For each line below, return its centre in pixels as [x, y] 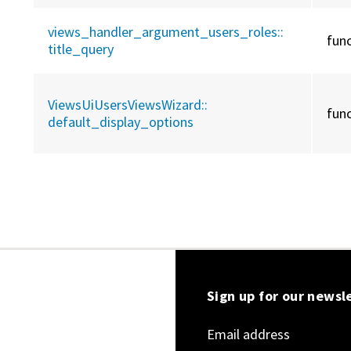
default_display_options [121, 122]
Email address [248, 335]
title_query [81, 49]
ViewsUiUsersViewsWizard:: [128, 105]
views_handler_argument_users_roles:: [166, 32]
